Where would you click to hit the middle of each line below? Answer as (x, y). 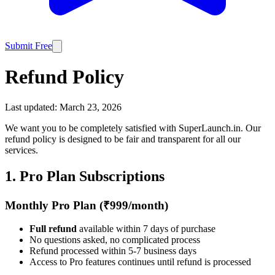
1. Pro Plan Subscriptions (85, 176)
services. (21, 150)
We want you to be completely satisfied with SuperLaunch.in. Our (133, 128)
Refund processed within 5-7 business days (113, 251)
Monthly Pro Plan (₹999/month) (87, 205)
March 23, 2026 (91, 107)
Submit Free (29, 46)
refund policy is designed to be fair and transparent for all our (123, 139)
